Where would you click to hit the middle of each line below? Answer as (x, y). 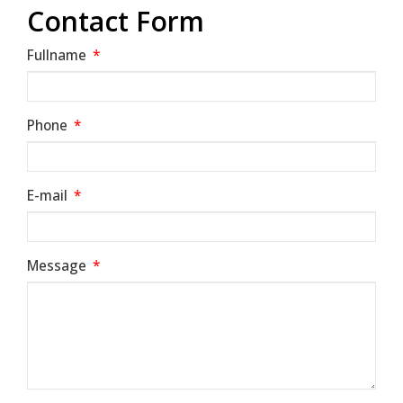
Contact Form (116, 21)
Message (58, 265)
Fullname (58, 55)
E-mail (49, 195)
